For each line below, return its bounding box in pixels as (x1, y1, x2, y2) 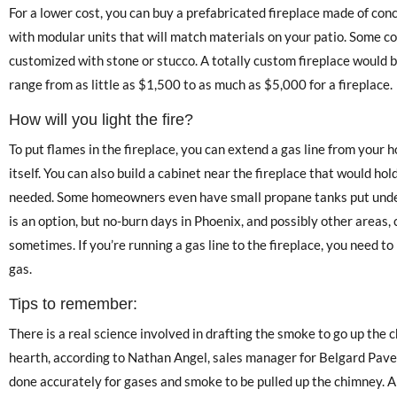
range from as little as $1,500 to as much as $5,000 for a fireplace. (9, 76, 393, 93)
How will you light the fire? (9, 111, 193, 129)
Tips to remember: (9, 295, 137, 314)
